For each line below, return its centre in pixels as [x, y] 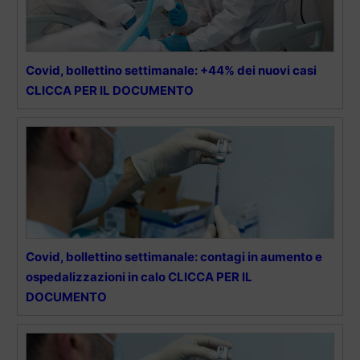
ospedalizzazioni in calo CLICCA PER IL [139, 277]
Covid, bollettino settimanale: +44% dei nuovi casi [171, 71]
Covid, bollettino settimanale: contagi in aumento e [174, 257]
